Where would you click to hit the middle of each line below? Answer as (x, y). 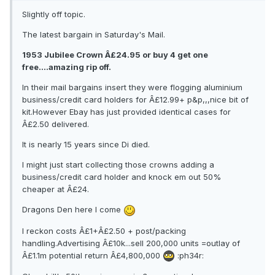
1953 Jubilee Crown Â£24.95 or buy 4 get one (115, 55)
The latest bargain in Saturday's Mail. (94, 35)
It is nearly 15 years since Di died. (86, 145)
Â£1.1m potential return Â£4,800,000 (92, 255)
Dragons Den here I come (73, 210)
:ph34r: (189, 255)
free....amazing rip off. (67, 67)
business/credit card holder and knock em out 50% (122, 177)
